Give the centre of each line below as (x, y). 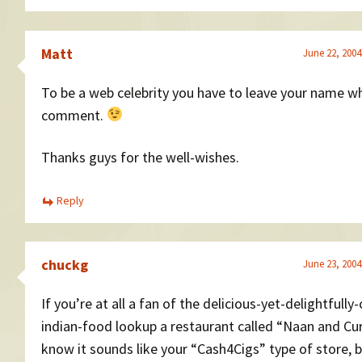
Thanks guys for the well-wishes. (140, 157)
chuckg (65, 265)
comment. (74, 115)
